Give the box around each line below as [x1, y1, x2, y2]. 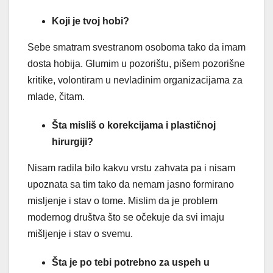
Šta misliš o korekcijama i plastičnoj [52, 120, 216, 131]
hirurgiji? [52, 136, 93, 147]
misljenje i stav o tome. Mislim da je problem [27, 196, 218, 207]
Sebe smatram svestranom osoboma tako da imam [27, 42, 246, 53]
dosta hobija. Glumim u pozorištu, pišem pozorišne [27, 58, 245, 69]
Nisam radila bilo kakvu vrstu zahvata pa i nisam [27, 163, 235, 174]
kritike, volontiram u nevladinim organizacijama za [27, 75, 243, 86]
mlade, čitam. [27, 91, 85, 102]
